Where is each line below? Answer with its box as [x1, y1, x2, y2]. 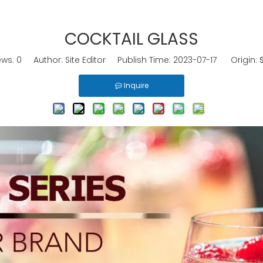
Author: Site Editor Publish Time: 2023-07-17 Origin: [21, 54, 259, 66]
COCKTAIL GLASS [65, 28, 198, 50]
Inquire [123, 80, 149, 90]
